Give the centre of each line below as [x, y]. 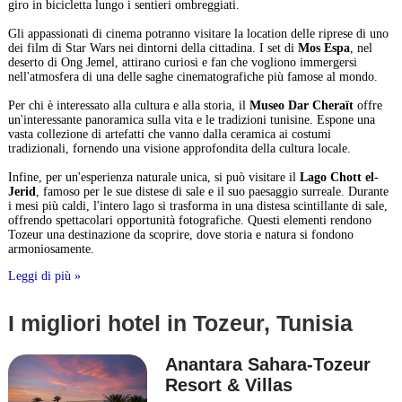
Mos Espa [323, 48]
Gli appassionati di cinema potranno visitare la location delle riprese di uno [198, 34]
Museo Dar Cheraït [301, 105]
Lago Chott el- [339, 177]
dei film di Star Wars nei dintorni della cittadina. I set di [153, 48]
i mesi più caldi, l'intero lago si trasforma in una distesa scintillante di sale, [197, 206]
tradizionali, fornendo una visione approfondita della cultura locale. [179, 149]
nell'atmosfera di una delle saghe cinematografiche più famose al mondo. [192, 77]
